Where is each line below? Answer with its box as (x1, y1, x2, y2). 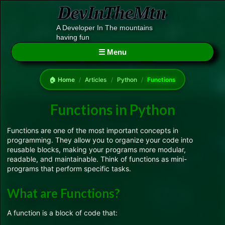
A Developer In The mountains (56, 24, 153, 32)
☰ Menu (98, 48, 127, 57)
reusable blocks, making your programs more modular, (7, 145, 186, 154)
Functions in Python (50, 101, 175, 119)
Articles (85, 75, 107, 83)
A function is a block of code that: (7, 208, 118, 217)
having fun (56, 33, 89, 42)
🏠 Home (49, 75, 75, 83)
